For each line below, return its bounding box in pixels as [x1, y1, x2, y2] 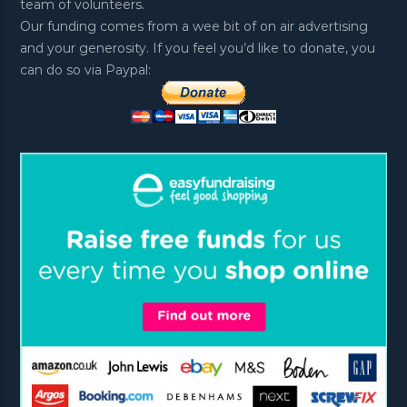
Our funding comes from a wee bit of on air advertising [20, 17, 369, 35]
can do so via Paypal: [20, 61, 152, 78]
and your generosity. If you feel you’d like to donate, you [20, 39, 376, 56]
